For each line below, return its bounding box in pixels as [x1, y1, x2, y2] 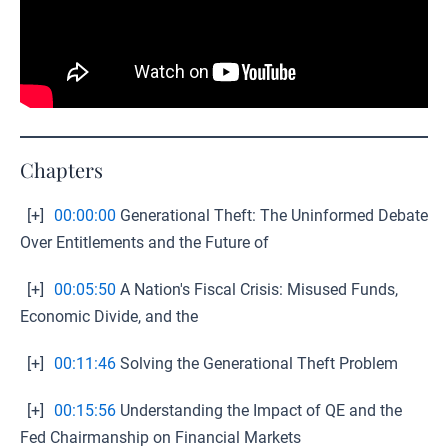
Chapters [20, 156, 103, 183]
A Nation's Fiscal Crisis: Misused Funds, [116, 280, 398, 299]
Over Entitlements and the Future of [20, 233, 269, 252]
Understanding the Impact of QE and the [116, 401, 402, 420]
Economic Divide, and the [20, 307, 198, 326]
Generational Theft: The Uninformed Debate [116, 206, 428, 225]
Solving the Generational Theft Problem [116, 354, 398, 373]
